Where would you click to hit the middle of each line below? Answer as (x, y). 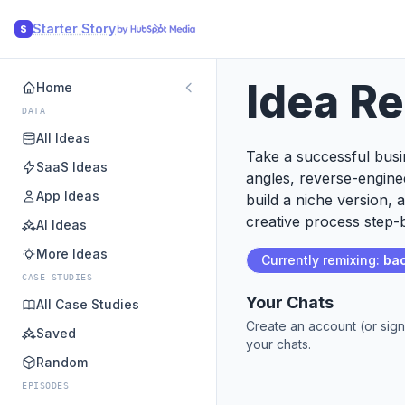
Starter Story (74, 28)
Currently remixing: (320, 260)
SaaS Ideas (72, 167)
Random (62, 362)
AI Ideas (61, 225)
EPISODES (45, 386)
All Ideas (63, 138)
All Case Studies (88, 304)
